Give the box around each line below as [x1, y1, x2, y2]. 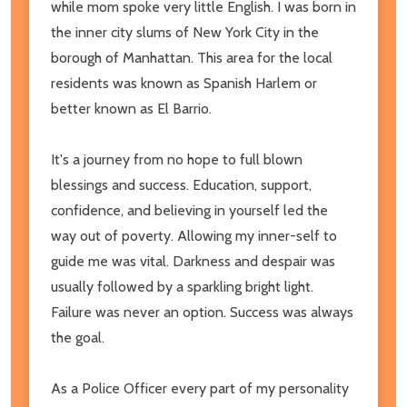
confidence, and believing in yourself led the [51, 201, 328, 219]
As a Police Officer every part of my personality [51, 379, 349, 397]
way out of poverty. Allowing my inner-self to [51, 226, 337, 244]
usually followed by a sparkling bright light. [51, 277, 313, 295]
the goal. [51, 328, 104, 346]
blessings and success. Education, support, [51, 175, 312, 194]
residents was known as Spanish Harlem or [51, 74, 317, 92]
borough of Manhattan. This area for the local [51, 48, 333, 66]
